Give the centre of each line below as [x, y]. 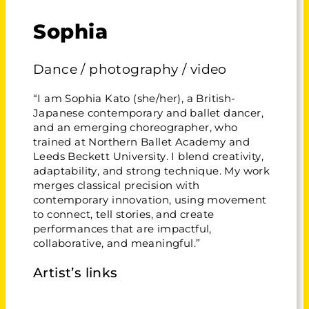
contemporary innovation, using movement [150, 200]
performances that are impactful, [122, 229]
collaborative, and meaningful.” [117, 243]
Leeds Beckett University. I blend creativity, [148, 156]
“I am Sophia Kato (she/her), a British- [134, 98]
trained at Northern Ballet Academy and [142, 142]
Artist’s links [76, 273]
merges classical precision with [117, 185]
